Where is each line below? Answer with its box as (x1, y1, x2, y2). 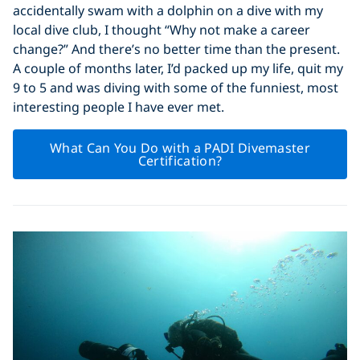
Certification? (137, 151, 223, 170)
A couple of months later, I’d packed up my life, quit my (13, 59, 343, 77)
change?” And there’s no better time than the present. (13, 39, 340, 58)
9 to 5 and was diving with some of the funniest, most (13, 78, 338, 96)
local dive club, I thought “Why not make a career (13, 20, 310, 39)
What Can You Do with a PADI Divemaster (49, 138, 311, 157)
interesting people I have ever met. (13, 97, 224, 116)
